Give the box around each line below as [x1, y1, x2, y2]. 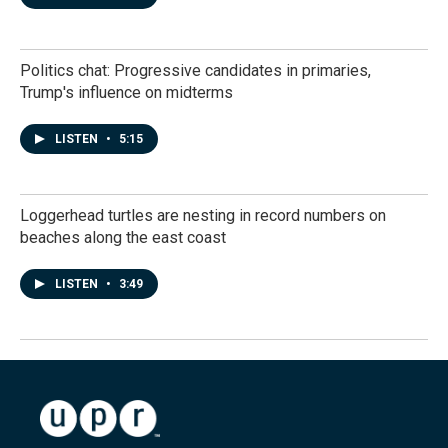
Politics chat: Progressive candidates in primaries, [20, 61, 371, 80]
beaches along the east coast [20, 228, 226, 247]
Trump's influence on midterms [20, 83, 233, 102]
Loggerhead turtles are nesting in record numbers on [20, 206, 386, 225]
